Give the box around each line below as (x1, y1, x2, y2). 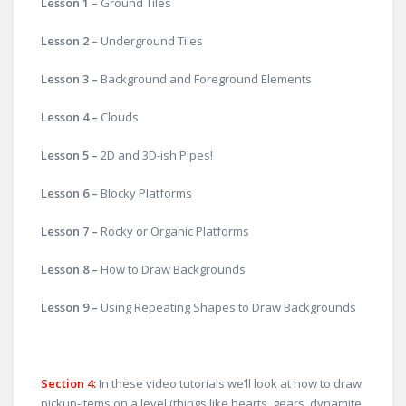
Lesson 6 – (41, 185, 101, 201)
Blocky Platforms (101, 185, 192, 201)
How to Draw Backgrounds (101, 261, 246, 277)
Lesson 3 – (41, 71, 98, 87)
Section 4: (41, 375, 99, 391)
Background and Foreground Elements (98, 71, 312, 87)
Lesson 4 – (41, 109, 101, 125)
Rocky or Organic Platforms (101, 223, 249, 239)
